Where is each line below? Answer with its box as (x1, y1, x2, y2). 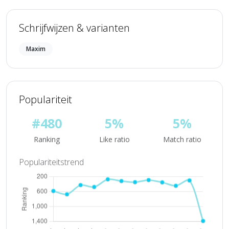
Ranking (33, 134, 60, 144)
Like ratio (99, 134, 130, 144)
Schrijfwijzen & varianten (19, 21, 130, 35)
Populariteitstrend (19, 156, 84, 168)
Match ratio (163, 134, 202, 144)
